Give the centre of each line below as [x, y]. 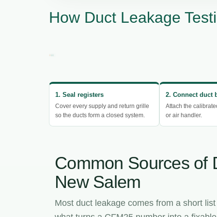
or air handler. [184, 115]
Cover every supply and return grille [102, 106]
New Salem [98, 182]
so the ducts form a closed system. [100, 115]
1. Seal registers [79, 94]
